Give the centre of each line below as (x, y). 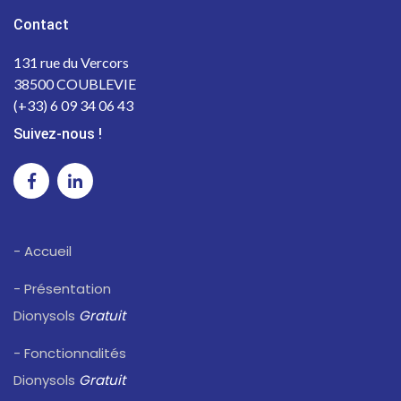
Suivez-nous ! (58, 134)
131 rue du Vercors (71, 63)
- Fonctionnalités (70, 354)
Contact (41, 25)
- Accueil (43, 252)
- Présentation (62, 289)
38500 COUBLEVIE (75, 84)
